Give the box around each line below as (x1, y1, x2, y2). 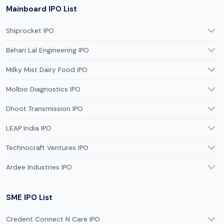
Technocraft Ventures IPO (6, 143, 88, 152)
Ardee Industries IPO (6, 162, 72, 171)
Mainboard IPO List (6, 3, 77, 14)
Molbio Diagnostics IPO (6, 84, 80, 93)
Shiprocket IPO (6, 26, 54, 35)
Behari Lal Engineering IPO (6, 45, 89, 54)
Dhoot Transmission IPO (6, 104, 83, 113)
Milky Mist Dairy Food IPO (6, 65, 87, 74)
